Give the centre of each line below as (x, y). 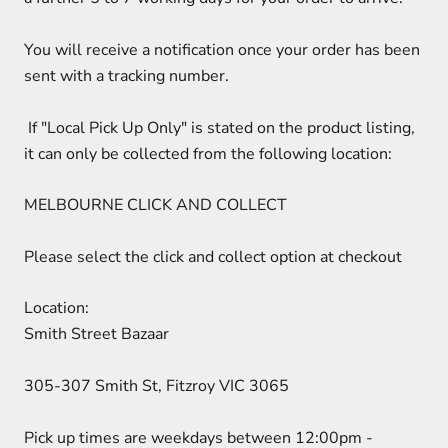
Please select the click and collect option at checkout (213, 256)
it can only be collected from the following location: (208, 153)
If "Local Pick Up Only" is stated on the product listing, (219, 127)
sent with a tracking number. (126, 76)
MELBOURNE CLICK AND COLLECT (157, 205)
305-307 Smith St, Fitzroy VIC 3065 (156, 386)
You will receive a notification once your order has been (222, 50)
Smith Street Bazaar (96, 334)
